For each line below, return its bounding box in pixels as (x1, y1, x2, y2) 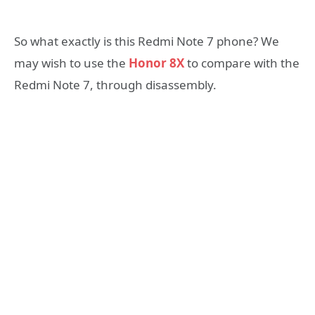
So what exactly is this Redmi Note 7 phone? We (14, 32, 279, 49)
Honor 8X (129, 54, 184, 71)
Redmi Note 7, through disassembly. (14, 76, 217, 93)
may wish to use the (14, 54, 129, 71)
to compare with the (184, 54, 300, 71)
